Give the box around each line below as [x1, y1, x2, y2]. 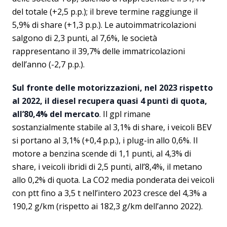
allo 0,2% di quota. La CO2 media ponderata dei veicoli [12, 174, 214, 185]
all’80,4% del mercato [12, 108, 99, 120]
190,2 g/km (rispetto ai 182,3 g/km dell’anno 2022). [12, 201, 203, 212]
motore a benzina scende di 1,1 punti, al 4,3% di [12, 148, 191, 159]
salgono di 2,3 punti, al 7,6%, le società [12, 32, 157, 44]
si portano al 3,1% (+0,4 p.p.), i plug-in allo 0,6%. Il [12, 135, 198, 146]
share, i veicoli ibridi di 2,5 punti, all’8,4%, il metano [12, 161, 202, 172]
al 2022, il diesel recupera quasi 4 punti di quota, [12, 95, 207, 106]
